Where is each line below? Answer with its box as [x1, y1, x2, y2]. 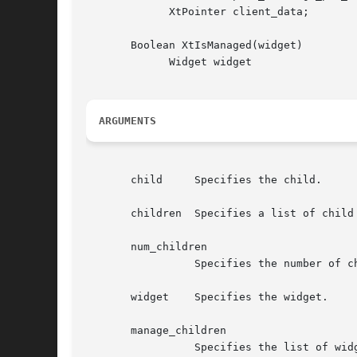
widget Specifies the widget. [86, 291, 169, 304]
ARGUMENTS [99, 115, 156, 127]
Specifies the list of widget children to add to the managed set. [86, 341, 188, 354]
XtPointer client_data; [86, 6, 137, 18]
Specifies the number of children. [86, 257, 188, 270]
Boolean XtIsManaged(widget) [86, 39, 303, 52]
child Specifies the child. [86, 174, 163, 186]
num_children [86, 241, 207, 253]
